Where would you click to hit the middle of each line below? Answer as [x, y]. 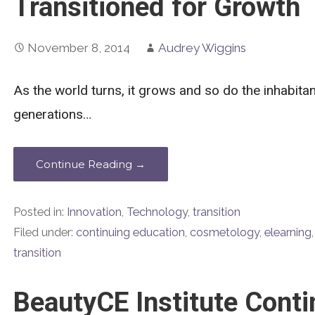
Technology [157, 212]
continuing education [130, 233]
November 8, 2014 [78, 47]
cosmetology [224, 233]
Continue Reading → [90, 165]
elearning [288, 233]
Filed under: [44, 233]
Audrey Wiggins [202, 47]
